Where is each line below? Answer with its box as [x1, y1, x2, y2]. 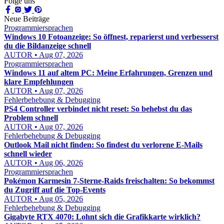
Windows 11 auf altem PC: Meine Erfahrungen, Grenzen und [4, 68, 212, 77]
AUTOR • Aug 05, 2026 [4, 194, 83, 203]
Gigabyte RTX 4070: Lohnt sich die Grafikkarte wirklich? [4, 212, 200, 221]
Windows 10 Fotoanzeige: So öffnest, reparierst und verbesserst [4, 32, 218, 41]
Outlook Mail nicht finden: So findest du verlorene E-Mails [4, 140, 202, 149]
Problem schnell [4, 113, 58, 122]
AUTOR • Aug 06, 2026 [4, 158, 83, 167]
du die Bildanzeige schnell [4, 41, 91, 50]
